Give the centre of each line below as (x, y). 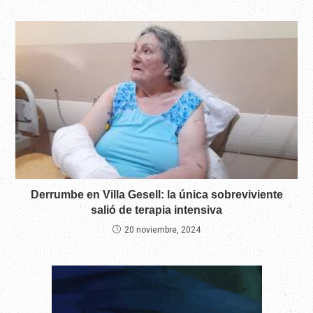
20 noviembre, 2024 (162, 230)
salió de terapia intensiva (156, 210)
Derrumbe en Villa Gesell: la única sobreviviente (156, 195)
